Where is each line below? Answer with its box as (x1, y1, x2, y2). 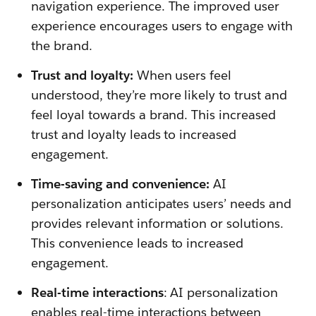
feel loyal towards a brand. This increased (31, 106, 276, 123)
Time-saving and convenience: (31, 175, 210, 192)
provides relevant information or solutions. (31, 214, 284, 231)
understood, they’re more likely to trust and (31, 86, 288, 103)
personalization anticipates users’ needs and (31, 195, 292, 212)
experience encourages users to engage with (31, 17, 293, 34)
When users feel (133, 66, 232, 83)
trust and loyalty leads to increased (31, 126, 237, 142)
